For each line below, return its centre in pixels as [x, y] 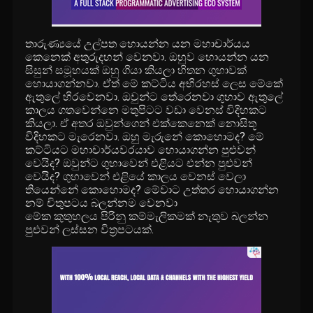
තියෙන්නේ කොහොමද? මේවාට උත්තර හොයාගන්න [152, 190]
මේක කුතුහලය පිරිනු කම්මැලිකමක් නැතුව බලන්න [147, 217]
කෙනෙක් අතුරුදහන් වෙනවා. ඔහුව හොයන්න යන [147, 57]
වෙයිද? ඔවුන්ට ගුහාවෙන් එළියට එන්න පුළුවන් [139, 163]
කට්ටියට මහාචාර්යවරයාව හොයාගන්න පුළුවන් [141, 150]
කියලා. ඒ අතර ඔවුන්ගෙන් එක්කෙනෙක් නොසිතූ [141, 124]
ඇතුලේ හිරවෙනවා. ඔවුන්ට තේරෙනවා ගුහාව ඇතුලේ [154, 97]
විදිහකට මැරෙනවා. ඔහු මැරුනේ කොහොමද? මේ [145, 137]
